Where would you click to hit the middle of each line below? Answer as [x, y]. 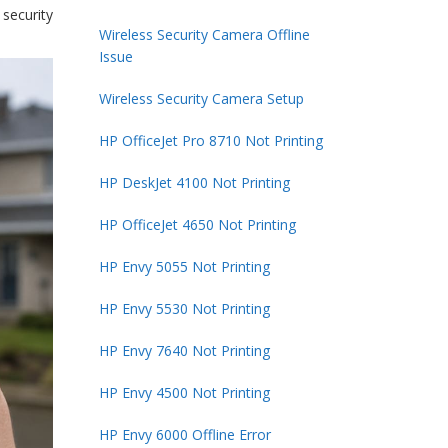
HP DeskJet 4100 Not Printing [194, 182]
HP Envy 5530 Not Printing [184, 308]
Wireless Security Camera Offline [204, 34]
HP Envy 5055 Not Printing [184, 266]
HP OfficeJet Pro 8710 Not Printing [210, 140]
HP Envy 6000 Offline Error [184, 434]
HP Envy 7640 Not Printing [184, 350]
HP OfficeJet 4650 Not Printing [197, 224]
